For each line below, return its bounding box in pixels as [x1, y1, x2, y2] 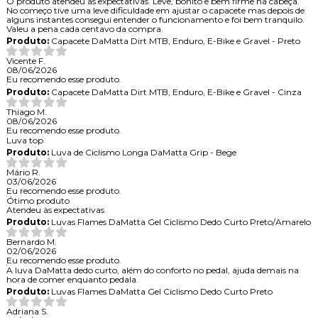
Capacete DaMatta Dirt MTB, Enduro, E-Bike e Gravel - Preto [48, 35, 300, 46]
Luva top [6, 134, 43, 146]
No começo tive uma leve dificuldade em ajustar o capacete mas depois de [6, 4, 305, 16]
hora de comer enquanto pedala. [6, 273, 138, 285]
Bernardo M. [6, 236, 57, 247]
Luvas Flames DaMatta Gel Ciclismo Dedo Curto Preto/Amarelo [48, 216, 311, 227]
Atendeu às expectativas [6, 204, 104, 215]
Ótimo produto [6, 194, 70, 206]
